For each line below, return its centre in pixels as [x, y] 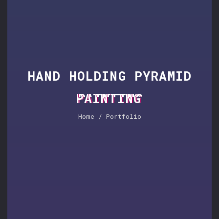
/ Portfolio [118, 116]
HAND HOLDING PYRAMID [109, 76]
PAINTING [109, 98]
